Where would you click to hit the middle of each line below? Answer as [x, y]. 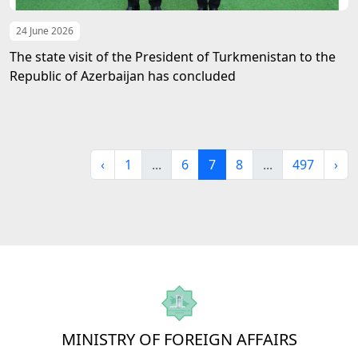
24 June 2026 [45, 31]
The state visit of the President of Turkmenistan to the [173, 57]
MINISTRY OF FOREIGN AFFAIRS [179, 339]
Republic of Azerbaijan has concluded [123, 76]
